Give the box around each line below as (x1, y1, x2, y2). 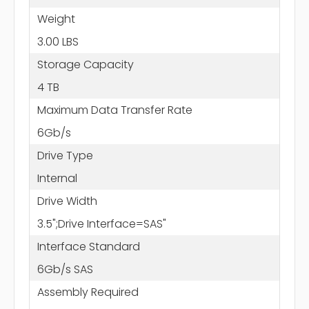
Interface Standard (37, 238, 140, 255)
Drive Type (37, 147, 93, 163)
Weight (37, 10, 75, 27)
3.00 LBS (37, 33, 79, 50)
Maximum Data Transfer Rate (37, 101, 192, 118)
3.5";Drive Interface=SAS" (37, 215, 166, 232)
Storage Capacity (37, 56, 134, 72)
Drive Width (37, 192, 97, 209)
